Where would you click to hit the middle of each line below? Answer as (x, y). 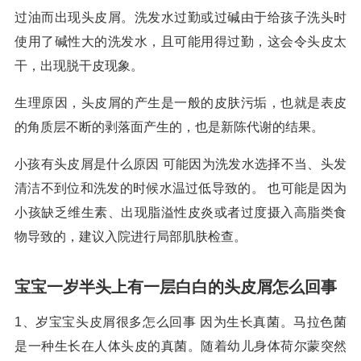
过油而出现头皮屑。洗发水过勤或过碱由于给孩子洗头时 (180, 17)
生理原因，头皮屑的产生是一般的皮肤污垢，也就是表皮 (180, 103)
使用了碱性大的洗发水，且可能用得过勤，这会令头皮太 (180, 41)
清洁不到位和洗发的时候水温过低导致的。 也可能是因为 (180, 188)
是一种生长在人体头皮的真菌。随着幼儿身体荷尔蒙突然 (180, 346)
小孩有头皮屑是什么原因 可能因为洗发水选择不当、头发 (180, 164)
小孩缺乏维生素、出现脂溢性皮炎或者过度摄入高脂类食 (180, 212)
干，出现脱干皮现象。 (79, 66)
